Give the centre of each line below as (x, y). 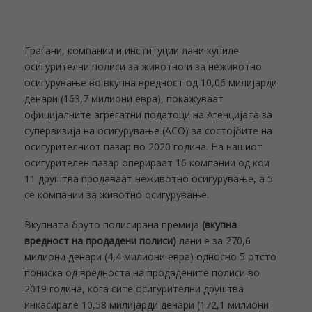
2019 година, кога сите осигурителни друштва (134, 289)
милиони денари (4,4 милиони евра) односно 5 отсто (150, 257)
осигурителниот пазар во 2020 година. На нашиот (143, 147)
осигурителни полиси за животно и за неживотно (143, 67)
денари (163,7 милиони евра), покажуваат (124, 99)
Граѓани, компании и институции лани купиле (132, 50)
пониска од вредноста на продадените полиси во (142, 273)
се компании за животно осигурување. (117, 195)
